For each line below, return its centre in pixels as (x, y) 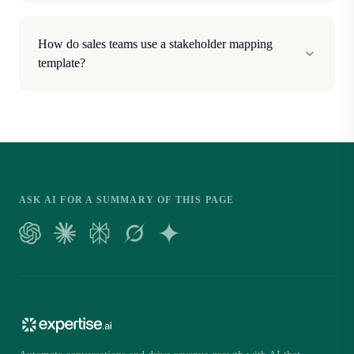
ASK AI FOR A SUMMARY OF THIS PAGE (127, 200)
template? (62, 63)
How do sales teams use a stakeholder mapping (155, 44)
